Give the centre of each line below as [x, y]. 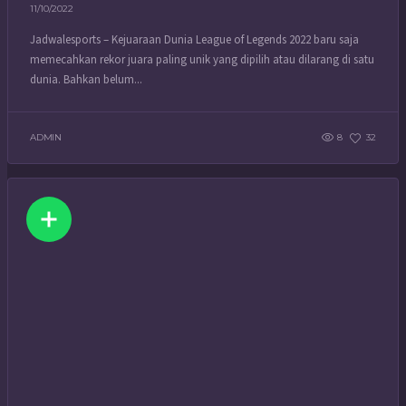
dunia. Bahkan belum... [86, 79]
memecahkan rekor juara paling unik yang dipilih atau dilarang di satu [202, 59]
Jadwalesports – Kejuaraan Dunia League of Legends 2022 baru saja [194, 39]
